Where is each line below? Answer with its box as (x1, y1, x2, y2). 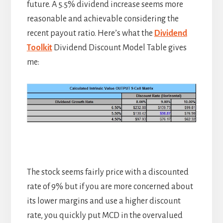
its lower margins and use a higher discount (26, 196, 181, 206)
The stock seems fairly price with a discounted (26, 167, 189, 177)
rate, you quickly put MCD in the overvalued (26, 211, 183, 220)
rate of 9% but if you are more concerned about (26, 182, 193, 191)
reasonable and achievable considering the (26, 14, 179, 23)
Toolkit (26, 43, 52, 52)
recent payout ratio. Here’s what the (26, 28, 154, 38)
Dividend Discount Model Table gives (52, 43, 187, 52)
